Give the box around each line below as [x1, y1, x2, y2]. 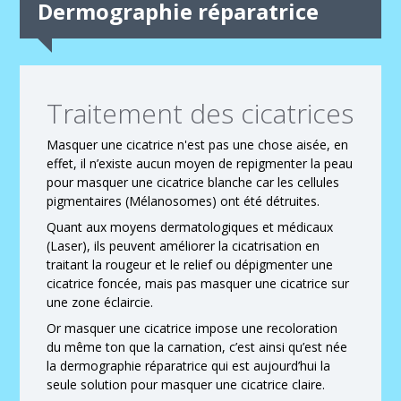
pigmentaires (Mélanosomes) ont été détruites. [47, 192, 320, 209]
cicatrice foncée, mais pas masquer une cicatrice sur [47, 275, 350, 292]
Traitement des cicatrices [47, 95, 354, 132]
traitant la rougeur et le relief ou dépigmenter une [47, 256, 334, 273]
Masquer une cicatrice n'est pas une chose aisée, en [47, 136, 349, 153]
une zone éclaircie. [47, 294, 154, 311]
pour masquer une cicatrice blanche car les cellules [47, 174, 340, 191]
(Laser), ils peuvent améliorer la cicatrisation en [47, 237, 320, 254]
